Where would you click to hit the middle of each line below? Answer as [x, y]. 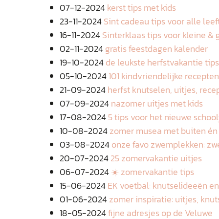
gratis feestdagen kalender [156, 49]
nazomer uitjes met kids [157, 103]
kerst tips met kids [142, 8]
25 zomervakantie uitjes [156, 158]
